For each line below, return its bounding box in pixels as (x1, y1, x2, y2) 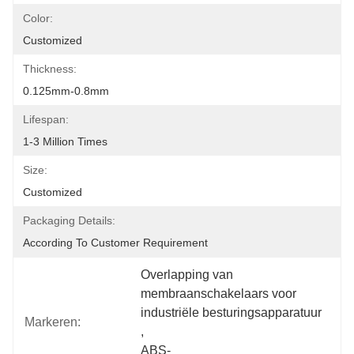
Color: (23, 12, 53, 24)
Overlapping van (141, 268, 234, 281)
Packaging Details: (23, 214, 115, 227)
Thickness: (23, 62, 77, 75)
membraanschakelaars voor (141, 287, 297, 300)
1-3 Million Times (23, 135, 107, 148)
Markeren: (24, 315, 81, 329)
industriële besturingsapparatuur (141, 306, 322, 319)
